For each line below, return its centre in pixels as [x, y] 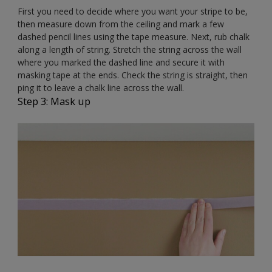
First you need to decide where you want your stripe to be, [133, 11]
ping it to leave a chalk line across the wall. [101, 87]
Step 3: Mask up [54, 101]
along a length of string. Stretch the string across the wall [130, 49]
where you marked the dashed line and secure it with [121, 62]
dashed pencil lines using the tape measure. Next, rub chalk [134, 36]
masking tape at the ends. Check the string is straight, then [133, 75]
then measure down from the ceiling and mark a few [121, 24]
